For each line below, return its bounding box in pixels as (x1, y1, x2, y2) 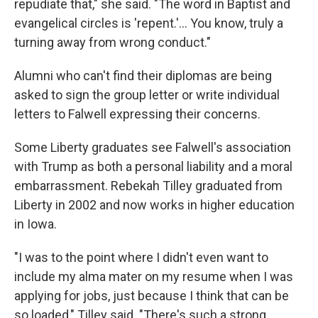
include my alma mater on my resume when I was (14, 269, 293, 284)
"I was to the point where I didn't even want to (14, 250, 268, 265)
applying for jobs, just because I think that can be (14, 288, 289, 303)
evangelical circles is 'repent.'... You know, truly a (14, 16, 283, 31)
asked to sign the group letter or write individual (14, 87, 280, 102)
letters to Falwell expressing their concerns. (14, 106, 261, 121)
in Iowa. (14, 216, 57, 231)
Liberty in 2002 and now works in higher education (14, 197, 295, 212)
